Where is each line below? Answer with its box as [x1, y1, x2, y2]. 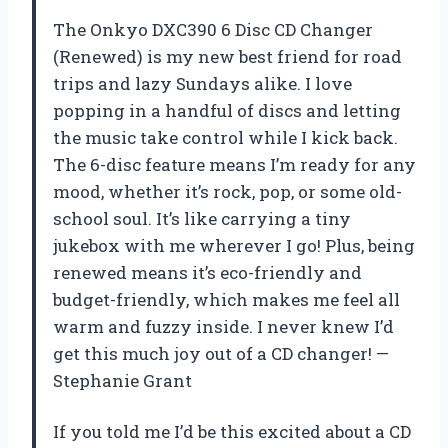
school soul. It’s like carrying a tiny [53, 206, 351, 230]
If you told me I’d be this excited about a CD [53, 419, 411, 443]
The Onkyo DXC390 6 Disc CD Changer [53, 17, 373, 41]
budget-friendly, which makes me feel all [53, 287, 400, 311]
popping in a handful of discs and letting [53, 98, 401, 122]
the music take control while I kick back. [53, 125, 398, 149]
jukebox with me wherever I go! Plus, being [53, 233, 415, 257]
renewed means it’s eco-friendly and [53, 260, 362, 284]
